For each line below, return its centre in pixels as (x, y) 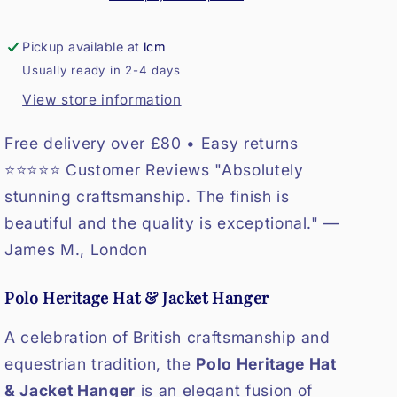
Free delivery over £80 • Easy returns (152, 144)
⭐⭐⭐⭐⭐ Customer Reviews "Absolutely (154, 170)
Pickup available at (83, 46)
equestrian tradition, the (101, 363)
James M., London (76, 250)
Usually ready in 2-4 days (101, 70)
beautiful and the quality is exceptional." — (173, 223)
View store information (102, 99)
